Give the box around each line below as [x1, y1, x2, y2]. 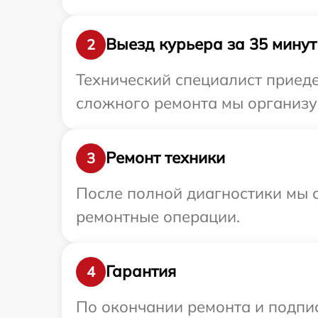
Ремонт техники [106, 148, 225, 168]
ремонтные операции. [76, 206, 240, 226]
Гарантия [106, 261, 176, 281]
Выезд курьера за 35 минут [106, 34, 317, 54]
